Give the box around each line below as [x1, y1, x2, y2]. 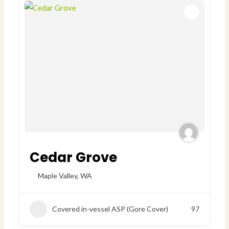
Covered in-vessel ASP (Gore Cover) [52, 204, 169, 214]
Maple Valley [38, 171, 78, 180]
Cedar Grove [30, 148, 118, 167]
